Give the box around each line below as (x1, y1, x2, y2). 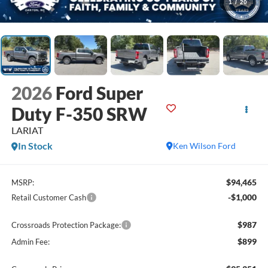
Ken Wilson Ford (173, 141, 236, 151)
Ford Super (55, 82, 143, 104)
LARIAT (11, 124, 43, 136)
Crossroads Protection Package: (11, 220, 121, 230)
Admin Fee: (11, 236, 50, 246)
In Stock (17, 140, 53, 152)
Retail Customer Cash (11, 192, 86, 202)
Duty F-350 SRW (11, 103, 147, 125)
